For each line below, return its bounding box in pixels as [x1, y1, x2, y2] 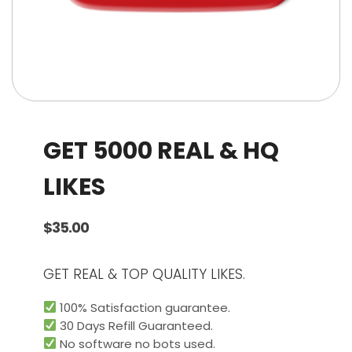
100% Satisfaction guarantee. [57, 299, 231, 316]
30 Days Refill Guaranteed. [57, 317, 214, 334]
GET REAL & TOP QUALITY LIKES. [43, 265, 245, 284]
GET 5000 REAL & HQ [43, 134, 279, 167]
